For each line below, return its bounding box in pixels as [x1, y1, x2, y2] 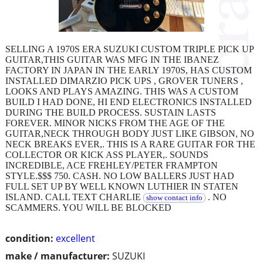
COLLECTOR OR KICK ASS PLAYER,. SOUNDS [5, 149, 208, 160]
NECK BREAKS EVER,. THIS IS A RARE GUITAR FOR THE [5, 139, 255, 149]
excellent [56, 231, 95, 245]
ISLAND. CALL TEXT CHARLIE [5, 191, 143, 202]
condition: [5, 231, 53, 245]
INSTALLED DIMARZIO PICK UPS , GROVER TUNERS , [5, 75, 243, 86]
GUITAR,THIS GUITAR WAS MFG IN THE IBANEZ [5, 54, 219, 65]
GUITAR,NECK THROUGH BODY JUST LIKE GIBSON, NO [5, 128, 254, 139]
